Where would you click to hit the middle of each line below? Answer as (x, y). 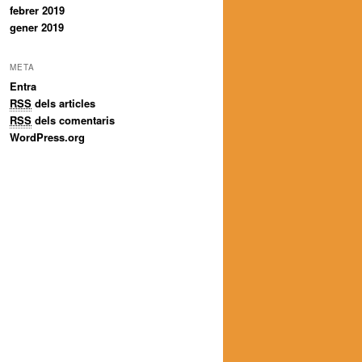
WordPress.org (47, 137)
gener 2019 (37, 27)
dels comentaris (73, 120)
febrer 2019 (37, 10)
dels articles (63, 103)
